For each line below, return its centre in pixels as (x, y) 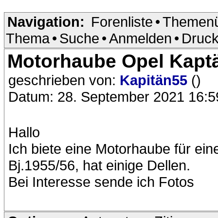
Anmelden (140, 38)
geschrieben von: (64, 80)
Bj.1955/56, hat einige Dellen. (99, 165)
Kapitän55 (155, 80)
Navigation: (46, 22)
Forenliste (122, 22)
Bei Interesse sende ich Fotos (101, 182)
